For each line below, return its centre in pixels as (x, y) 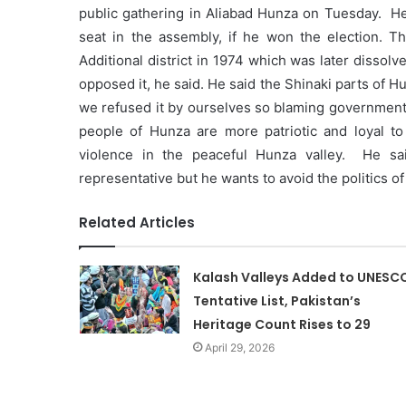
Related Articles (137, 223)
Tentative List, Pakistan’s (276, 301)
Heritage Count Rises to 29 (281, 325)
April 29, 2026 (239, 348)
